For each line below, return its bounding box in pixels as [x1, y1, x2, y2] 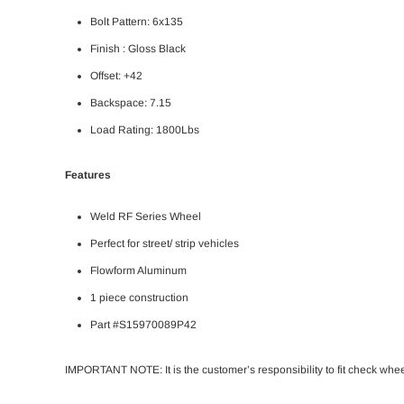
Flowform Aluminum [90, 263, 187, 277]
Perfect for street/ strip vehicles [90, 236, 239, 250]
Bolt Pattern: [90, 14, 150, 28]
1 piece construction [90, 290, 188, 304]
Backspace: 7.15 [90, 96, 171, 109]
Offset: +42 [90, 69, 142, 82]
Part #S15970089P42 [90, 317, 197, 331]
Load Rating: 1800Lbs [90, 123, 199, 136]
